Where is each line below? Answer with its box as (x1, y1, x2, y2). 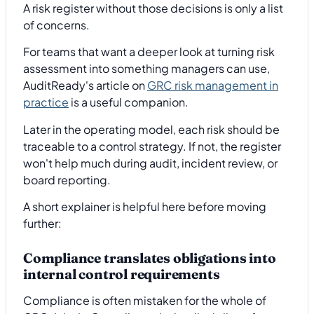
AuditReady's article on (23, 78, 147, 93)
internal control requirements (23, 265, 220, 282)
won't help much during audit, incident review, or (23, 155, 278, 170)
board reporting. (23, 172, 111, 187)
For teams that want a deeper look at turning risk (23, 44, 275, 60)
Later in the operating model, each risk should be (23, 121, 280, 137)
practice (23, 95, 69, 110)
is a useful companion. (69, 95, 189, 110)
